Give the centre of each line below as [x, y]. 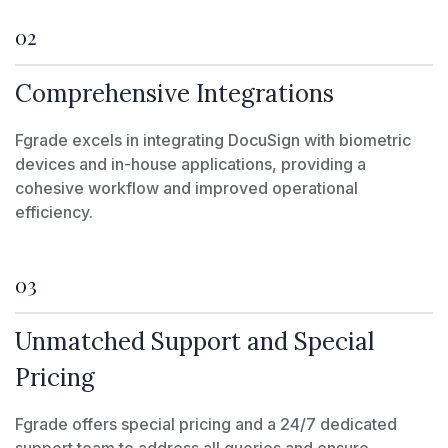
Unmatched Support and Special [194, 341]
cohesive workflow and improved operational [186, 187]
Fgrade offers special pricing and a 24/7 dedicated [206, 423]
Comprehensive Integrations [174, 93]
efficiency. [54, 211]
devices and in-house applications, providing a [190, 163]
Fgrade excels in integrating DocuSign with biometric [213, 139]
